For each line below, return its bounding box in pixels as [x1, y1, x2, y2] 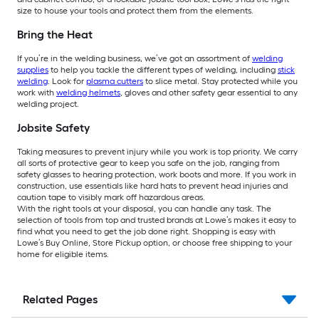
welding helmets [56, 88, 120, 98]
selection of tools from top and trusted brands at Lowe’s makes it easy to [17, 215, 296, 226]
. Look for [48, 76, 86, 87]
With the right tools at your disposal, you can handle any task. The [17, 204, 271, 214]
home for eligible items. [17, 249, 109, 260]
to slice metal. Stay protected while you [143, 76, 298, 87]
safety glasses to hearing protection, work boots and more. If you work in [17, 169, 296, 180]
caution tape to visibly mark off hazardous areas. [17, 192, 205, 203]
